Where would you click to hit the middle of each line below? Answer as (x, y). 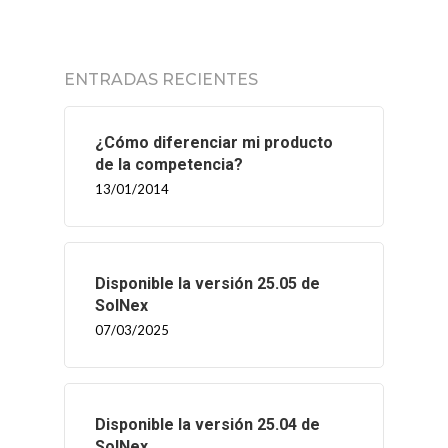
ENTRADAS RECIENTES (161, 79)
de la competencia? (169, 164)
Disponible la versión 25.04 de (207, 424)
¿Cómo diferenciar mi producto (214, 142)
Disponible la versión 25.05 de (207, 283)
